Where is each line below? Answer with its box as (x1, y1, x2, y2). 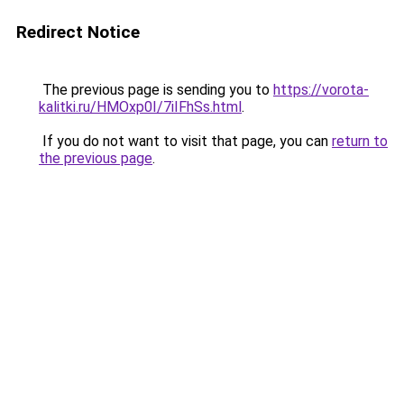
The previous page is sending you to (39, 81, 273, 98)
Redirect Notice (16, 22, 140, 42)
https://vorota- (273, 81, 369, 98)
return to (332, 133, 388, 150)
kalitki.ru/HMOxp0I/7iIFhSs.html (39, 98, 242, 115)
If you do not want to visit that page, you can (39, 133, 332, 150)
